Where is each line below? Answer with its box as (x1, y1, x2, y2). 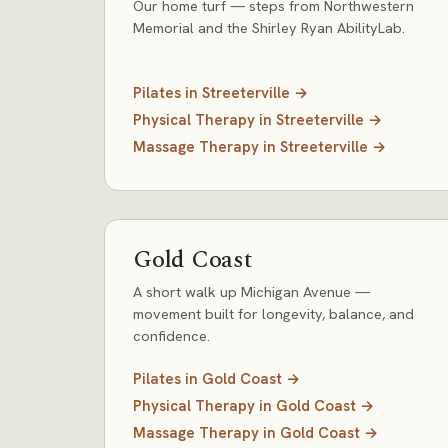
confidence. (133, 326, 210, 345)
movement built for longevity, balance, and (133, 304, 414, 323)
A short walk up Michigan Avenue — (133, 282, 370, 301)
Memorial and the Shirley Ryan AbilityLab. (133, 18, 405, 37)
